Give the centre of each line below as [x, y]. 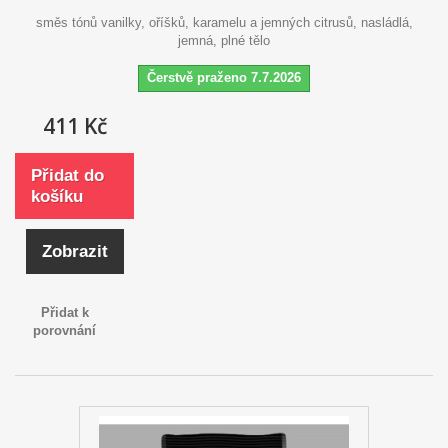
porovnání [65, 330]
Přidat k [64, 312]
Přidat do [67, 175]
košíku [57, 196]
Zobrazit [74, 251]
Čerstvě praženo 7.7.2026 [224, 77]
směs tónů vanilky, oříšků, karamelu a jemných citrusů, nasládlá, [224, 22]
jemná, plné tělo [224, 40]
